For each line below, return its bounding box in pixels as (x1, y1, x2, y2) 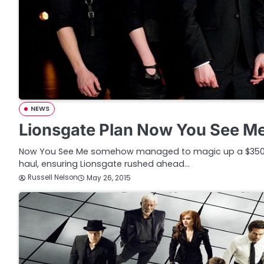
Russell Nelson (28, 173, 78, 182)
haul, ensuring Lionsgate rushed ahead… (19, 158, 190, 170)
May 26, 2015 (87, 173, 131, 183)
